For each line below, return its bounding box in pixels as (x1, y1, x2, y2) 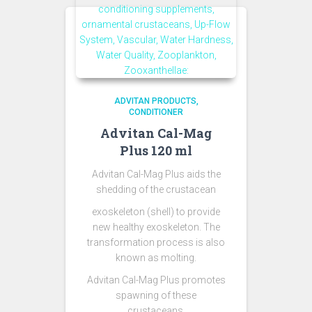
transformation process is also (87, 237, 225, 248)
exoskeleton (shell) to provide (92, 206, 220, 217)
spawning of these (116, 290, 196, 301)
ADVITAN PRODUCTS (114, 96, 196, 106)
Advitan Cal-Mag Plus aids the (91, 169, 221, 180)
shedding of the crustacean (96, 184, 216, 195)
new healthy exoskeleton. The (92, 221, 220, 233)
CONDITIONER (129, 107, 183, 117)
